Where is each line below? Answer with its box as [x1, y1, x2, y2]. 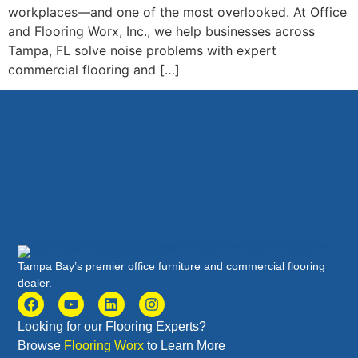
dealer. [18, 276, 53, 289]
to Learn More [144, 339, 226, 353]
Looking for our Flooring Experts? [18, 320, 207, 334]
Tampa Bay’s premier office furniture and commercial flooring [18, 259, 326, 272]
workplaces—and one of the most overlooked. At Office [8, 4, 347, 20]
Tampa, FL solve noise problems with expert [8, 42, 276, 58]
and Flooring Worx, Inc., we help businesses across [8, 23, 315, 39]
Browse [18, 339, 65, 353]
